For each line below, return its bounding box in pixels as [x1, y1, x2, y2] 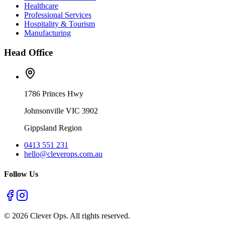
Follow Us [4, 169, 38, 178]
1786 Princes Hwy [24, 89, 83, 98]
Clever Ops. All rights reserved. [28, 211, 130, 220]
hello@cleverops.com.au [24, 150, 102, 159]
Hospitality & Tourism [24, 19, 95, 28]
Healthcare [24, 1, 58, 10]
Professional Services [24, 10, 91, 19]
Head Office [4, 47, 53, 58]
